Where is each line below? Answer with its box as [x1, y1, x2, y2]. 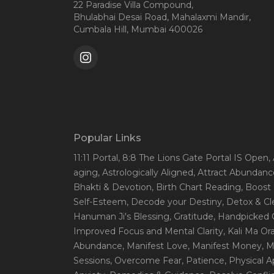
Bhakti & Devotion [73, 182, 152, 193]
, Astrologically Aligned [98, 167, 193, 179]
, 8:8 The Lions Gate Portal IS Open [118, 152, 268, 164]
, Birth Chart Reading [152, 182, 241, 193]
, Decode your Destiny [127, 196, 222, 208]
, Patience [182, 255, 224, 267]
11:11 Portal [73, 152, 118, 164]
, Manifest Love [122, 240, 188, 252]
